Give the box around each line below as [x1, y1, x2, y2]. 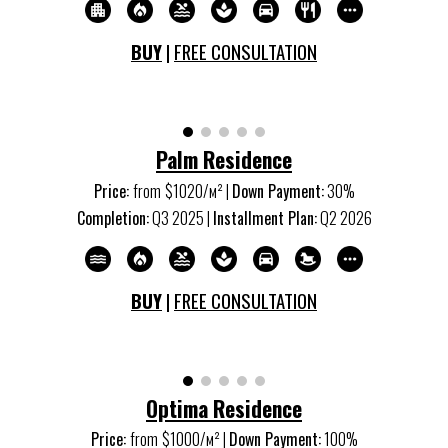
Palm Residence [156, 144, 292, 176]
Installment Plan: [212, 205, 317, 230]
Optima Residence [146, 392, 302, 424]
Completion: [76, 205, 149, 230]
